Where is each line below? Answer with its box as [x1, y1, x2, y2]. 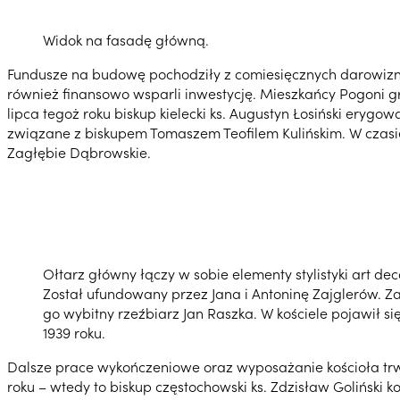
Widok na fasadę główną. [43, 29, 209, 49]
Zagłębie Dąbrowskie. [7, 141, 151, 162]
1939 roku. [43, 321, 105, 342]
